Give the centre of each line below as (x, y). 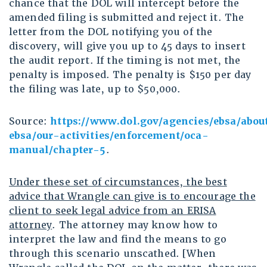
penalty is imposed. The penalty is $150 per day (130, 75)
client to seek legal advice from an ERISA (113, 211)
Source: (30, 122)
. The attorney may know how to (135, 225)
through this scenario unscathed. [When (113, 254)
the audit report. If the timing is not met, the (125, 61)
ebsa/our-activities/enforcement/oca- (109, 136)
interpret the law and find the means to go (118, 240)
